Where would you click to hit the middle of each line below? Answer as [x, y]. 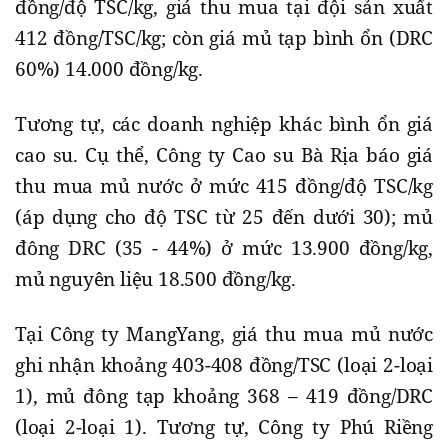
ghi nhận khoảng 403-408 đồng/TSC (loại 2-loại [224, 364]
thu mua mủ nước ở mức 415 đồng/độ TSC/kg [224, 185]
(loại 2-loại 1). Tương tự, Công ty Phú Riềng [224, 426]
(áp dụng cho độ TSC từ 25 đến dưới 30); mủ [224, 216]
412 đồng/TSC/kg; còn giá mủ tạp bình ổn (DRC [224, 37]
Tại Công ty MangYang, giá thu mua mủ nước [224, 333]
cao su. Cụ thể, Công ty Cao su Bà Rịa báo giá [224, 154]
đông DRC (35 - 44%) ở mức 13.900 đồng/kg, [224, 247]
